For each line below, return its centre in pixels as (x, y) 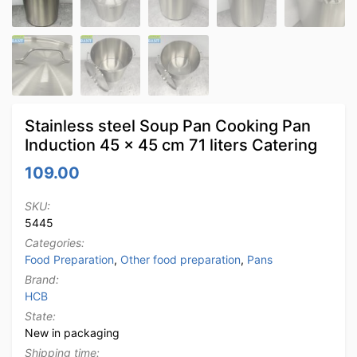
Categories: (55, 242)
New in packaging (72, 332)
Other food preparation (180, 259)
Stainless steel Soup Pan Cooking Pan (168, 126)
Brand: (42, 279)
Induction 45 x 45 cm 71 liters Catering (171, 145)
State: (40, 316)
